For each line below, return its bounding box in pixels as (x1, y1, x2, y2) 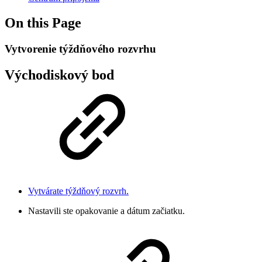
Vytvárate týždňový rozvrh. (28, 185, 129, 196)
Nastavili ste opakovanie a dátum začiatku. (28, 205, 185, 216)
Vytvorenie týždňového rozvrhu (5, 42, 156, 55)
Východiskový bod (5, 67, 114, 82)
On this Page (5, 15, 81, 30)
